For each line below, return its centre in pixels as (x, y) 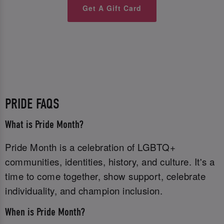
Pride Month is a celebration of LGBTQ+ (90, 147)
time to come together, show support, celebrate (105, 176)
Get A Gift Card (112, 8)
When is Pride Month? (45, 212)
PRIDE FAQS (32, 103)
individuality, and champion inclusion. (84, 190)
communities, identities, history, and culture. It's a (110, 161)
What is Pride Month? (44, 125)
